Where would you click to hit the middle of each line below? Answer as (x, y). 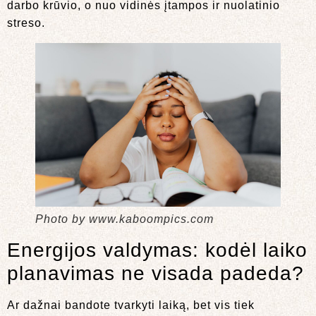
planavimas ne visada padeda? (156, 273)
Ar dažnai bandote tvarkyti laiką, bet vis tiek (131, 305)
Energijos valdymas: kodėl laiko (157, 250)
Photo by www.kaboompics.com (124, 219)
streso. (26, 23)
